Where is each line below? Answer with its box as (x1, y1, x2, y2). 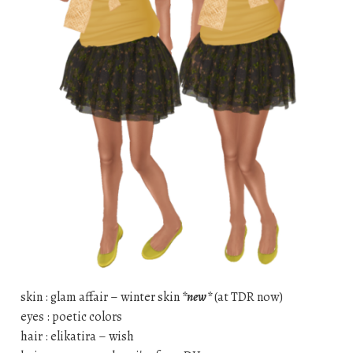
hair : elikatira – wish (20, 327, 134, 345)
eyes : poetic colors (20, 307, 122, 325)
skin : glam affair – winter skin (20, 288, 182, 306)
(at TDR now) (211, 288, 283, 306)
